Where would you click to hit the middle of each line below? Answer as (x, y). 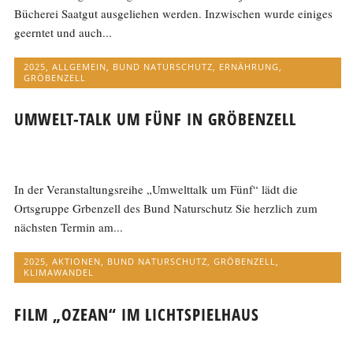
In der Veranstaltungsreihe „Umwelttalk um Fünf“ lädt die (156, 190)
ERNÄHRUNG (249, 67)
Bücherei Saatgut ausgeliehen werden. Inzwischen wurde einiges (174, 13)
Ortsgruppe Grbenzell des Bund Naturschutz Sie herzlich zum (166, 208)
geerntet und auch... (63, 32)
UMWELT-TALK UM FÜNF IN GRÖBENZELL (156, 119)
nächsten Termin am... (69, 227)
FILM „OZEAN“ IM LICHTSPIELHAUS (137, 314)
